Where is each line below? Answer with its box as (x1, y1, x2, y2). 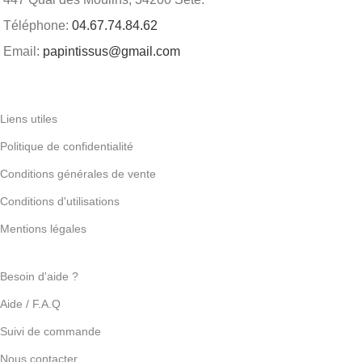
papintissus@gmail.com (43, 44, 180, 59)
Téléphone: (3, 19, 72, 33)
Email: (3, 44, 43, 59)
